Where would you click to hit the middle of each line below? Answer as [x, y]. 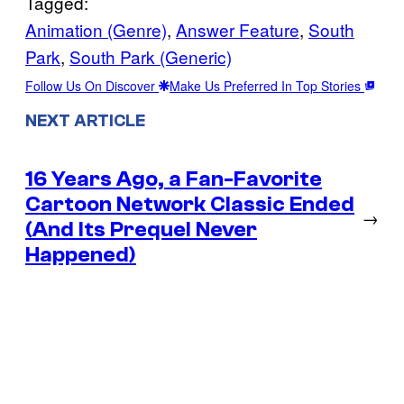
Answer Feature [238, 29]
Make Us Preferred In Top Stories [267, 85]
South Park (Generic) [151, 56]
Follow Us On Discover [92, 85]
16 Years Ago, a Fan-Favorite [174, 179]
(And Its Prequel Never [141, 230]
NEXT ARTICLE [85, 121]
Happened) [81, 255]
